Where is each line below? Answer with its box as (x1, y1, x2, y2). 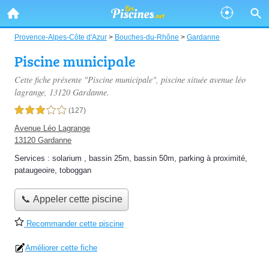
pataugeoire (14, 166, 55, 175)
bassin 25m (89, 154, 129, 163)
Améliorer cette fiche (25, 243, 97, 252)
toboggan (59, 166, 91, 175)
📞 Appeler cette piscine (20, 194, 122, 205)
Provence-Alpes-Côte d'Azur (14, 33, 107, 41)
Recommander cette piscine (24, 219, 124, 228)
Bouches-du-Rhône (115, 33, 179, 41)
